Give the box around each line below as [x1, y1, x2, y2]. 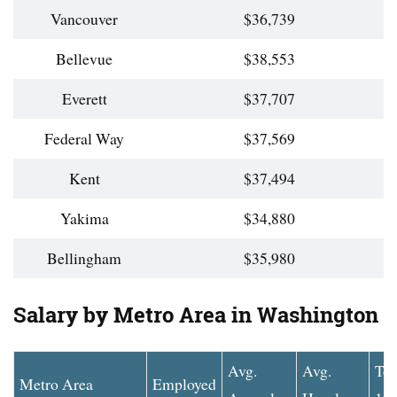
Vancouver [51, 8, 118, 30]
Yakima [59, 207, 109, 230]
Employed [152, 373, 216, 395]
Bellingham [47, 247, 121, 269]
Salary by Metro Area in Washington [13, 300, 378, 331]
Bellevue [56, 48, 113, 70]
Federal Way [44, 128, 124, 150]
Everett [61, 88, 107, 110]
